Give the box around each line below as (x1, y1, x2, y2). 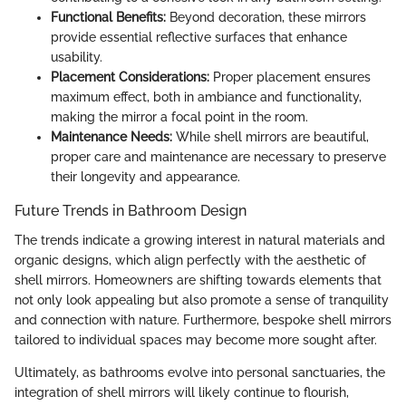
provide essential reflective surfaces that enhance (51, 30, 347, 45)
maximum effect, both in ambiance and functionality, (51, 90, 362, 105)
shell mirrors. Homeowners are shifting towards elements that (14, 272, 382, 287)
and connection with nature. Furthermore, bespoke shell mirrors (14, 312, 391, 327)
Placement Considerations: (51, 70, 209, 85)
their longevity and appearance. (51, 169, 240, 185)
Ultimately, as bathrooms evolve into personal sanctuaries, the (14, 364, 385, 380)
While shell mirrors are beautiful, (172, 130, 369, 145)
